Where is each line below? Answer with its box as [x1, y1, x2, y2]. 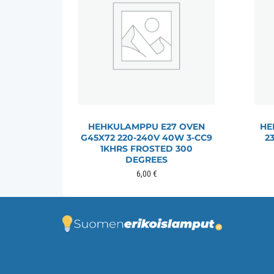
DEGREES [125, 154, 168, 165]
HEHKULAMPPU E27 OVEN [88, 120, 206, 132]
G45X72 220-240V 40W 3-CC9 [81, 131, 213, 143]
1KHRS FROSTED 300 [100, 143, 193, 154]
